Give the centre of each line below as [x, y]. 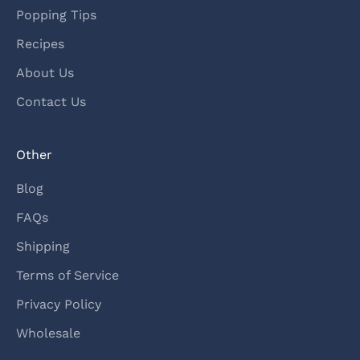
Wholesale [48, 333]
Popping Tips [56, 15]
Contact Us [51, 102]
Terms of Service [67, 276]
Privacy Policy [59, 305]
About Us [45, 73]
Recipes [40, 44]
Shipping [43, 247]
